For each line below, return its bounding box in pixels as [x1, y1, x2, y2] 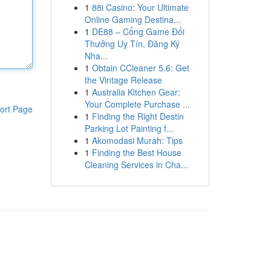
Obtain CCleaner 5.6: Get [91, 62, 189, 74]
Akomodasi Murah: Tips [91, 134, 183, 146]
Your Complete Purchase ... [84, 98, 190, 110]
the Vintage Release [84, 74, 162, 86]
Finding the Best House [91, 146, 181, 158]
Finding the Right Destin [91, 110, 184, 122]
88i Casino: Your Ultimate [91, 1, 189, 13]
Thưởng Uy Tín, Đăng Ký [84, 38, 180, 50]
